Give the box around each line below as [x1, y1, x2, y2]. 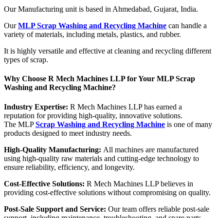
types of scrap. [4, 55, 48, 64]
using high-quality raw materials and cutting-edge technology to [4, 154, 199, 163]
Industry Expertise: [4, 102, 68, 111]
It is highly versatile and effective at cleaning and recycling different [4, 47, 211, 55]
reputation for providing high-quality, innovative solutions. [4, 111, 182, 120]
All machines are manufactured [103, 145, 199, 154]
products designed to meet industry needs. [4, 128, 132, 137]
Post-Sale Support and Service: [4, 204, 108, 213]
